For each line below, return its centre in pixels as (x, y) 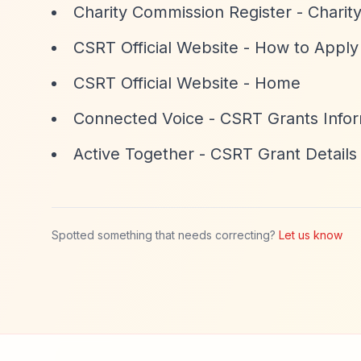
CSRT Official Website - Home (187, 83)
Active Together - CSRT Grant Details (215, 154)
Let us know (311, 235)
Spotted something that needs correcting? (164, 235)
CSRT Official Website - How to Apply (216, 48)
